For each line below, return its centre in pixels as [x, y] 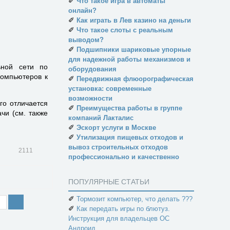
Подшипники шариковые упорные [134, 50]
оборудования [92, 69]
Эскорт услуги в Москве [116, 128]
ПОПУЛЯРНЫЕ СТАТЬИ [109, 182]
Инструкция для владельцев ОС [119, 218]
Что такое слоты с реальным [125, 30]
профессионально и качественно [124, 157]
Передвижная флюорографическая [135, 79]
